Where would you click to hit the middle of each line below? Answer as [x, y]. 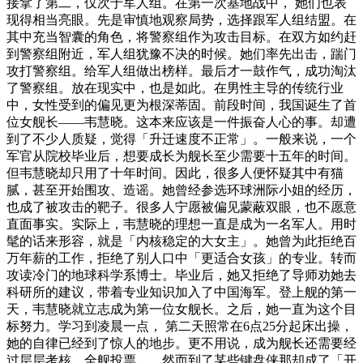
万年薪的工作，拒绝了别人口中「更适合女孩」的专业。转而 [181, 258]
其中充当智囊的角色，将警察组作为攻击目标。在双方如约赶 [181, 36]
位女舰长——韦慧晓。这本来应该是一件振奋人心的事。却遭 [181, 122]
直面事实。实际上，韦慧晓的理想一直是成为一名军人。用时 [181, 224]
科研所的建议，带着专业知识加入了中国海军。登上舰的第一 [181, 292]
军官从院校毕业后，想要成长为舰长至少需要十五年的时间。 [181, 156]
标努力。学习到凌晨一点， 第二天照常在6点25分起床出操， [180, 326]
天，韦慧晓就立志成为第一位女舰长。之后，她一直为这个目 [181, 309]
